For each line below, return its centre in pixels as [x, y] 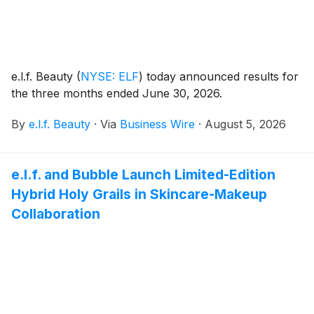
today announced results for [221, 76]
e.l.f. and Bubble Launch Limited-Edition [143, 174]
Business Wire [157, 124]
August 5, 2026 [245, 124]
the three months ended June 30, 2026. [117, 93]
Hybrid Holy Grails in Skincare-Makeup [139, 194]
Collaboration [56, 213]
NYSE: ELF [110, 76]
